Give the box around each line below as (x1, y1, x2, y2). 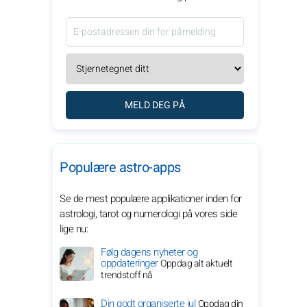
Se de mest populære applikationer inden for (60, 191, 242, 206)
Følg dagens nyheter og (101, 245, 197, 260)
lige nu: (60, 221, 88, 236)
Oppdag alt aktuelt (160, 256, 232, 271)
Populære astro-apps (60, 158, 181, 177)
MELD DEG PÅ (125, 98, 185, 112)
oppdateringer (101, 256, 160, 271)
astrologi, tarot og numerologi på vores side (60, 206, 237, 221)
